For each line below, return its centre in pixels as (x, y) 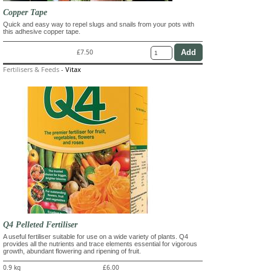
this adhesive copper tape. (42, 31)
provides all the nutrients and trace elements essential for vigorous (100, 243)
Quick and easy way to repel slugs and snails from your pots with (99, 24)
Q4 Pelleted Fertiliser (40, 224)
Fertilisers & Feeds (31, 69)
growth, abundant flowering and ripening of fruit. (72, 251)
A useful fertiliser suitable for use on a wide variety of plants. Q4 (96, 236)
